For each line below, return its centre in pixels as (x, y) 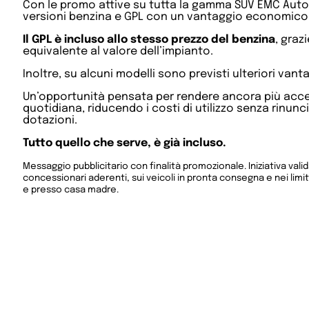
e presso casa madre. (71, 190)
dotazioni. (50, 121)
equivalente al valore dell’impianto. (118, 52)
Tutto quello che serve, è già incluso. (124, 143)
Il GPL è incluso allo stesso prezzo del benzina (149, 40)
